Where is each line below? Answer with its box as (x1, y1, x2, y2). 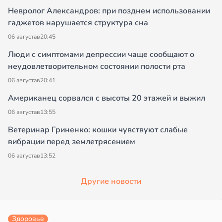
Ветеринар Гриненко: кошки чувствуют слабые (8, 124, 188, 136)
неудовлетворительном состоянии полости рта (8, 61, 185, 72)
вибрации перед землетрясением (8, 136, 135, 148)
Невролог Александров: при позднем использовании (8, 5, 210, 17)
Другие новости (81, 176, 141, 187)
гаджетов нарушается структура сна (8, 17, 148, 29)
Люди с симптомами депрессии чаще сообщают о (8, 49, 194, 60)
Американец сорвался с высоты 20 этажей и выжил (8, 93, 205, 104)
